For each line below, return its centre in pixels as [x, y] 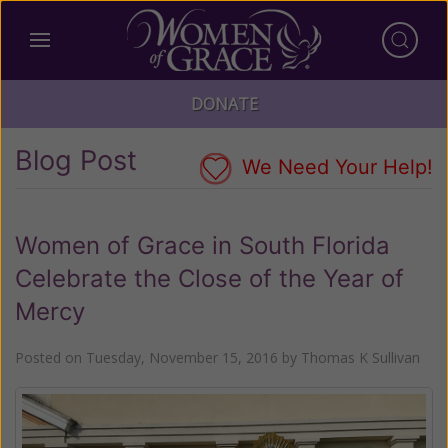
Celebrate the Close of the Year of [209, 278]
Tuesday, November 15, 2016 [182, 357]
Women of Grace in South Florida [202, 245]
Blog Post [76, 160]
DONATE [224, 104]
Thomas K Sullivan [360, 357]
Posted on [50, 357]
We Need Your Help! [334, 167]
